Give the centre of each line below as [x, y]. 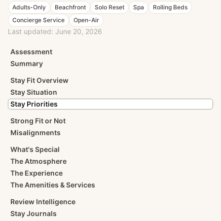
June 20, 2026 [79, 31]
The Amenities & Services [53, 185]
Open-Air [86, 20]
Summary [27, 63]
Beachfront [70, 7]
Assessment [31, 52]
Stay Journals [34, 213]
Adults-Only [29, 7]
